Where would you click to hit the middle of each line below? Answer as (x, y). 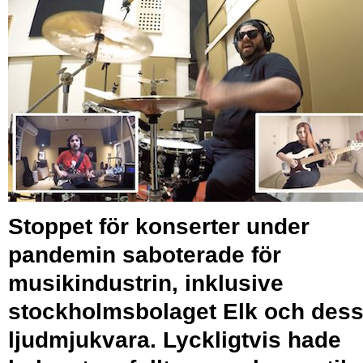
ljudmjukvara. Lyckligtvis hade (175, 340)
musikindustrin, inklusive (146, 283)
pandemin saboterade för (145, 254)
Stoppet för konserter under (159, 226)
